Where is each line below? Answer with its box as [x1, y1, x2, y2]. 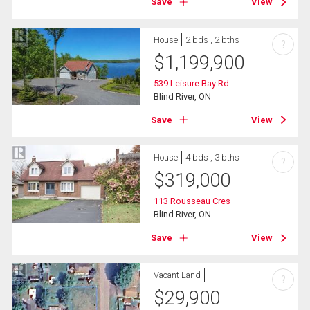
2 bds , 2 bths [185, 34, 240, 45]
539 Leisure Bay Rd [154, 77, 230, 89]
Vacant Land [154, 270, 201, 281]
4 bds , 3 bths [185, 152, 240, 163]
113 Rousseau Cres [154, 195, 231, 206]
